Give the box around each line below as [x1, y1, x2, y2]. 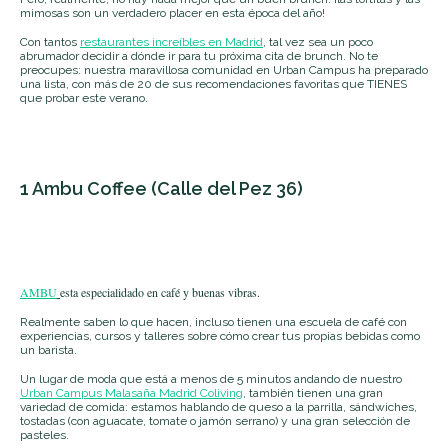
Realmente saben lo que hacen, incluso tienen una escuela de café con [20, 314, 407, 329]
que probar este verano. [20, 90, 148, 105]
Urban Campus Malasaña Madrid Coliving [20, 385, 243, 400]
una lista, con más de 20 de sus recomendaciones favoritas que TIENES [20, 76, 407, 91]
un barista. [20, 342, 77, 357]
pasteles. [20, 427, 69, 442]
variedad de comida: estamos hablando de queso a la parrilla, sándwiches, [20, 399, 417, 414]
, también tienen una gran [243, 385, 383, 400]
